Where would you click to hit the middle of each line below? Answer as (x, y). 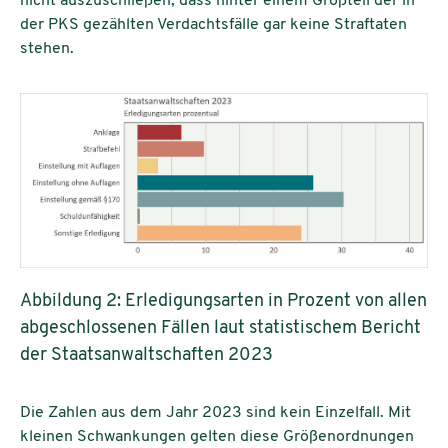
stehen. (49, 49)
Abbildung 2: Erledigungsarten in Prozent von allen (223, 301)
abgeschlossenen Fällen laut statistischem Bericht (220, 328)
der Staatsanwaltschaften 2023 (146, 355)
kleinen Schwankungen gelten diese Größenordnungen (217, 436)
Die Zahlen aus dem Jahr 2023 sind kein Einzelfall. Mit (215, 412)
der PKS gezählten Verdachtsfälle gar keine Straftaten (213, 25)
